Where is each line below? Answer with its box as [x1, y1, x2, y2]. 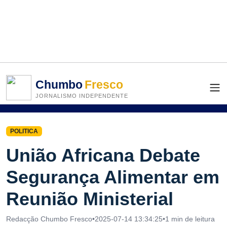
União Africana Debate [6, 145, 200, 166]
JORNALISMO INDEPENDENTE [35, 92, 128, 99]
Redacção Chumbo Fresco [6, 215, 92, 223]
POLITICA [10, 128, 38, 135]
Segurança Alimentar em [6, 167, 219, 188]
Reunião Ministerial [6, 188, 173, 210]
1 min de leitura [165, 215, 215, 223]
